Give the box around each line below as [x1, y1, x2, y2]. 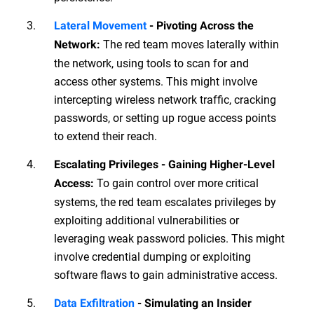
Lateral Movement [54, 19, 146, 33]
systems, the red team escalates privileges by [54, 194, 276, 210]
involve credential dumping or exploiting [54, 249, 251, 264]
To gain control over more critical [97, 175, 259, 191]
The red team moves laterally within [103, 36, 279, 52]
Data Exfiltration [54, 296, 135, 310]
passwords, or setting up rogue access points [54, 110, 276, 125]
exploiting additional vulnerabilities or [54, 212, 239, 228]
